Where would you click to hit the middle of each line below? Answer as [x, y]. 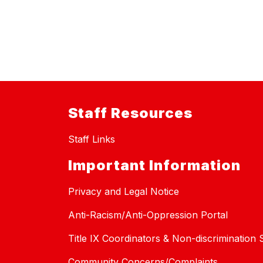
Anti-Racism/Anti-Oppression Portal [148, 215]
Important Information [154, 166]
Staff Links [92, 139]
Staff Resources [130, 113]
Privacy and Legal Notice [124, 192]
